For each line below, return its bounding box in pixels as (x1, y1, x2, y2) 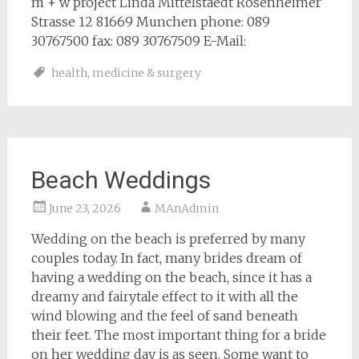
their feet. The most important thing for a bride (30, 327, 326, 343)
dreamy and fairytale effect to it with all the (30, 288, 298, 305)
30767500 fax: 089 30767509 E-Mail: (30, 33, 246, 49)
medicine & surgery (91, 66, 201, 80)
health (50, 66, 87, 80)
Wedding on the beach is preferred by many (30, 231, 305, 247)
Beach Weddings (30, 166, 211, 194)
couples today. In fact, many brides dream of (30, 250, 302, 266)
